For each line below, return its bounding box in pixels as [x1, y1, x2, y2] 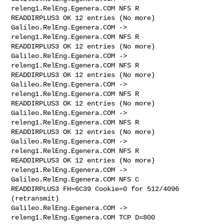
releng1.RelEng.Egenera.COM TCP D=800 [11, 213, 159, 221]
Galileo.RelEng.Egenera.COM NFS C [11, 175, 143, 183]
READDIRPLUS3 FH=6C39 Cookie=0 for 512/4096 [11, 184, 179, 193]
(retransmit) [11, 194, 59, 202]
